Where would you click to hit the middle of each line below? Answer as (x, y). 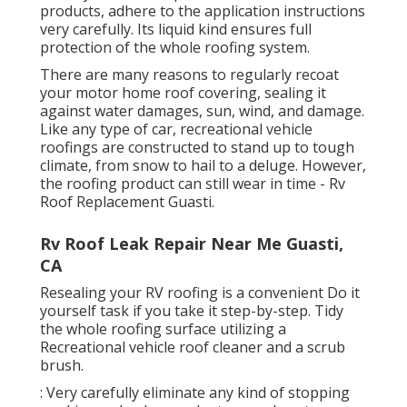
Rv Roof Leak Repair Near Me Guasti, (192, 243)
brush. (62, 365)
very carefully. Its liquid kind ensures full (176, 29)
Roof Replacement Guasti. (127, 201)
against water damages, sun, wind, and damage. (202, 110)
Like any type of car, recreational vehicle (176, 129)
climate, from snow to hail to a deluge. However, (203, 165)
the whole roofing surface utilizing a (163, 328)
